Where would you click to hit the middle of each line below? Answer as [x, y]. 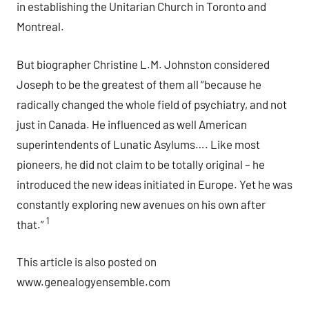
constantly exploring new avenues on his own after [141, 204]
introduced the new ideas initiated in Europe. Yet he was [154, 184]
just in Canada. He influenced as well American [132, 124]
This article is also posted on [87, 262]
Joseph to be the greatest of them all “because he [139, 84]
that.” [31, 224]
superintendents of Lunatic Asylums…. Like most [138, 144]
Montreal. [40, 27]
